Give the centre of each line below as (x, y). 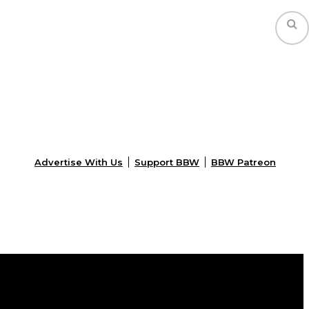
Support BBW (167, 162)
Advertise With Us (79, 162)
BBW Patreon (243, 162)
